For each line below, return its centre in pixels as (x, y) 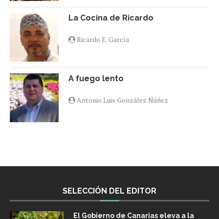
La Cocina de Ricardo (111, 18)
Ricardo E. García (102, 40)
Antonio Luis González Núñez (122, 100)
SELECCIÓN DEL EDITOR (109, 191)
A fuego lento (96, 79)
